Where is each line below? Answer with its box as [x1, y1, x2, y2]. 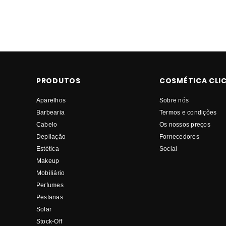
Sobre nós [159, 96, 189, 104]
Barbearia [36, 108, 65, 117]
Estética [36, 145, 59, 153]
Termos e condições [159, 108, 217, 117]
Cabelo [36, 121, 58, 129]
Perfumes [36, 181, 64, 189]
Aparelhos [36, 96, 66, 104]
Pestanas [36, 193, 63, 201]
